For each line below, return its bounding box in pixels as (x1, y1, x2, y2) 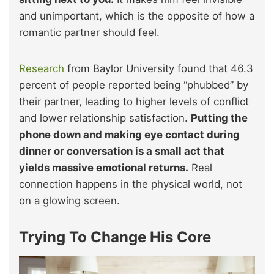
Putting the (191, 111, 248, 124)
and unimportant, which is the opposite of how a (19, 9, 254, 22)
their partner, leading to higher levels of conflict (19, 95, 249, 108)
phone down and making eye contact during (19, 128, 240, 141)
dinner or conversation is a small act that (19, 144, 224, 157)
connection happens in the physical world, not (19, 177, 242, 190)
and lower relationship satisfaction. (19, 111, 191, 124)
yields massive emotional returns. (19, 161, 188, 174)
